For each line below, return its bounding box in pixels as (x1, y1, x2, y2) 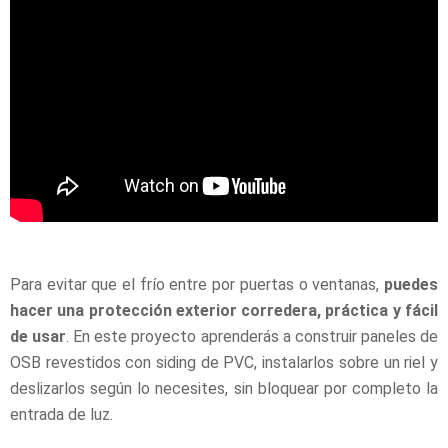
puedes (384, 274, 438, 294)
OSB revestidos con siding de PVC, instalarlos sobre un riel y (10, 352, 438, 372)
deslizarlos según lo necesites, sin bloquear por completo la (10, 378, 438, 398)
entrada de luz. (10, 404, 113, 424)
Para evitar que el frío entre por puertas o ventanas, (10, 274, 384, 294)
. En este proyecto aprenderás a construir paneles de (66, 326, 439, 346)
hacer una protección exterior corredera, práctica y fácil (10, 300, 438, 320)
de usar (10, 326, 67, 346)
